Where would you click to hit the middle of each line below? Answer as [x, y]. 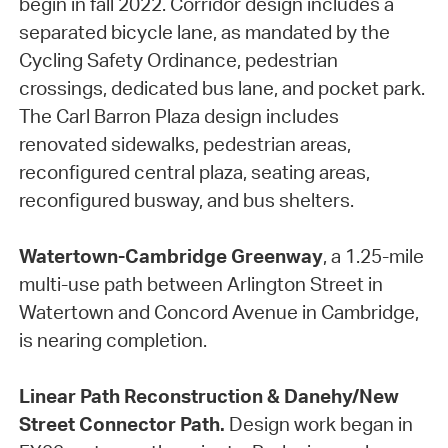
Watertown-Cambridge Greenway [170, 256]
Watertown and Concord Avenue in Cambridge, [218, 312]
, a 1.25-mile [373, 256]
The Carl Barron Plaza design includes [178, 116]
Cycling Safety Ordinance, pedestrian [178, 60]
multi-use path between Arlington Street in [200, 284]
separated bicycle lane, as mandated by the [204, 32]
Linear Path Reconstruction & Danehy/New [208, 396]
